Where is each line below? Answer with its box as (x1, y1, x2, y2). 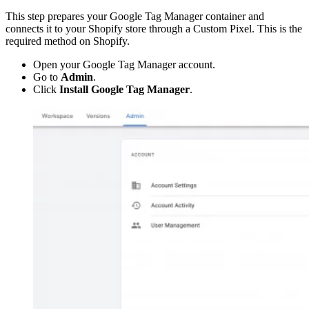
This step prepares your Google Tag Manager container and (6, 10, 264, 23)
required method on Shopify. (6, 35, 130, 48)
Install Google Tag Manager (59, 83, 190, 96)
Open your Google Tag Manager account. (33, 59, 215, 71)
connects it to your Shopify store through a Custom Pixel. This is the (6, 23, 302, 35)
